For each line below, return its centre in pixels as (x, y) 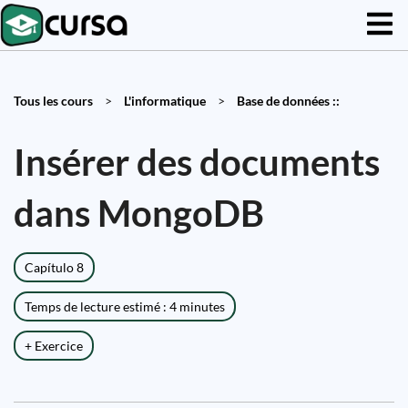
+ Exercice (54, 346)
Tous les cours (53, 101)
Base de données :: (288, 101)
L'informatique (165, 101)
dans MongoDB (139, 213)
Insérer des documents (197, 162)
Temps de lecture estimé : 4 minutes (125, 306)
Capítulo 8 (54, 267)
